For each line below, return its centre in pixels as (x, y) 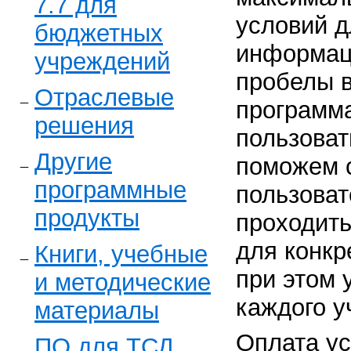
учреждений (102, 61)
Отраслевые (104, 97)
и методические (123, 282)
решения (84, 125)
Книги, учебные (121, 254)
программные (110, 190)
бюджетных (99, 33)
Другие (73, 161)
